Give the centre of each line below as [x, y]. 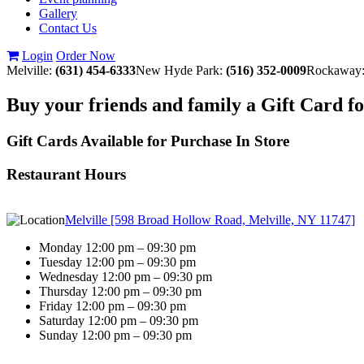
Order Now [86, 56]
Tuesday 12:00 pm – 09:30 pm [117, 262]
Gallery [58, 13]
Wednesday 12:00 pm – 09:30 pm [126, 277]
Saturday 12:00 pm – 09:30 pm [119, 321]
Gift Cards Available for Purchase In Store [148, 141]
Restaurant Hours [66, 174]
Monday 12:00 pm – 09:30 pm [117, 248]
